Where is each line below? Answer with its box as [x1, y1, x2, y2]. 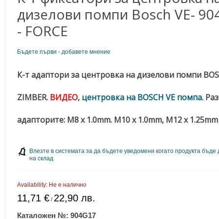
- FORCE [17, 22, 68, 41]
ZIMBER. [17, 92, 50, 103]
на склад [29, 155, 54, 162]
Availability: [17, 181, 49, 189]
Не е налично [49, 181, 87, 189]
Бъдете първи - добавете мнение [17, 48, 111, 56]
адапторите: [17, 114, 67, 126]
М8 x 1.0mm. [67, 114, 114, 126]
